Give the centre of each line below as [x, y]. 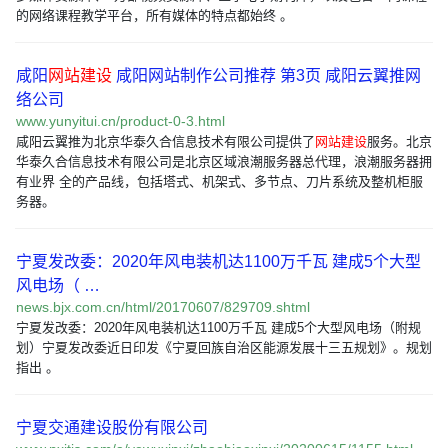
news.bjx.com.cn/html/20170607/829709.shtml [163, 307]
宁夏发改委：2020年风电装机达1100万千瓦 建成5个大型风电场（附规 [218, 327]
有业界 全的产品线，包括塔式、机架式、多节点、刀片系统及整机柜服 [219, 181]
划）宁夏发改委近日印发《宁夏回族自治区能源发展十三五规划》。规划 [224, 347]
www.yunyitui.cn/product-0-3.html [120, 121]
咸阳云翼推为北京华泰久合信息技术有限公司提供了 [165, 141]
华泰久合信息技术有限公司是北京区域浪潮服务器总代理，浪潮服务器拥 [224, 161]
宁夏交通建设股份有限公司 [112, 427]
